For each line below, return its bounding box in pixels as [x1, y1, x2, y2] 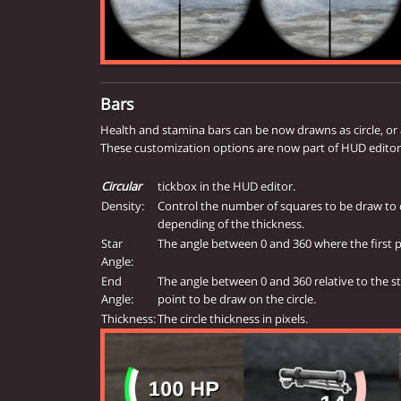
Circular [101, 177, 141, 194]
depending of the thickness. [158, 215, 304, 232]
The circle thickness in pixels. [158, 310, 308, 327]
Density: [101, 197, 144, 214]
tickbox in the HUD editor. [158, 177, 295, 194]
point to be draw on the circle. [158, 290, 316, 307]
